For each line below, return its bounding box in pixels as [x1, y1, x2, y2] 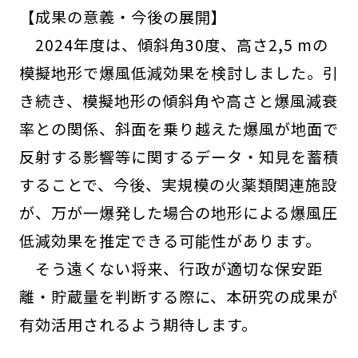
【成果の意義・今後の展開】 [18, 6, 227, 29]
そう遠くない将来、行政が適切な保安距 [18, 257, 323, 280]
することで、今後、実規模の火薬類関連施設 [18, 173, 337, 197]
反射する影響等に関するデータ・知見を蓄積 [18, 145, 339, 169]
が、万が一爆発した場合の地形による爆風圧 [18, 201, 338, 225]
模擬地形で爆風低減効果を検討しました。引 [18, 62, 339, 85]
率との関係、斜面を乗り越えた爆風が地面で [18, 117, 339, 141]
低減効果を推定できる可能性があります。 [18, 229, 321, 253]
